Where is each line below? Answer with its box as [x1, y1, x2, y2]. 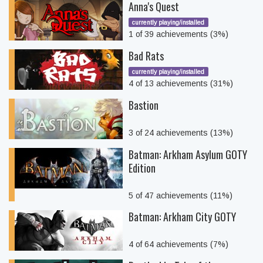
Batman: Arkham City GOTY [129, 209, 236, 224]
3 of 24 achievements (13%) [129, 128, 233, 137]
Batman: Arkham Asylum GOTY [129, 147, 247, 162]
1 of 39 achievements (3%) [129, 29, 228, 39]
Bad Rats [129, 48, 164, 63]
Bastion [129, 97, 159, 113]
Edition [129, 160, 156, 176]
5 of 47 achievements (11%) [129, 191, 232, 200]
